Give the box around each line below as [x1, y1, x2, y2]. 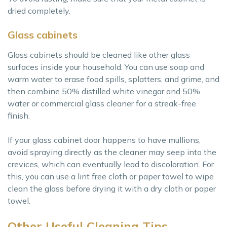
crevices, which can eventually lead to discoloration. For [8, 159, 214, 170]
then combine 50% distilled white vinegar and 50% [8, 86, 200, 97]
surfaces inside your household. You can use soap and [8, 62, 204, 72]
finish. [8, 110, 30, 121]
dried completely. [8, 6, 70, 16]
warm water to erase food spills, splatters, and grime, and [8, 74, 219, 85]
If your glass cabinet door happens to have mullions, [8, 135, 201, 145]
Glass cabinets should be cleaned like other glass [8, 50, 190, 60]
